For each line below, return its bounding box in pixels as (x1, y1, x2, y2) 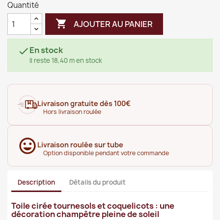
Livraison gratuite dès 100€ (37, 99, 131, 108)
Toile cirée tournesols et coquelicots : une (11, 200, 174, 211)
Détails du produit (69, 178, 126, 187)
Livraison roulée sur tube (37, 140, 123, 149)
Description (17, 178, 55, 187)
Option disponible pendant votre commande (43, 149, 169, 157)
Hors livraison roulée (43, 108, 101, 116)
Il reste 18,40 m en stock (29, 56, 102, 65)
